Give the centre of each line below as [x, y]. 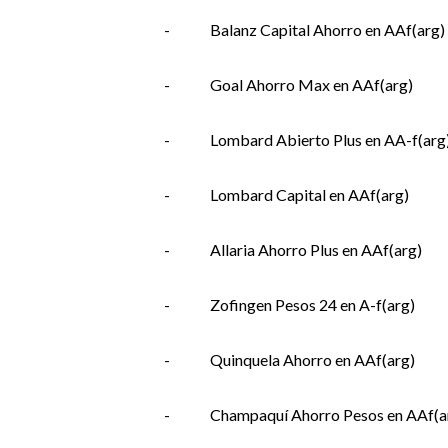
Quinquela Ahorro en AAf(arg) [312, 359]
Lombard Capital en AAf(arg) [309, 194]
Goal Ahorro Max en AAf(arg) [311, 84]
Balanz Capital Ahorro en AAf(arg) [327, 29]
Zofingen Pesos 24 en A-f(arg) [312, 304]
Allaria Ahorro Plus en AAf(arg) [315, 249]
